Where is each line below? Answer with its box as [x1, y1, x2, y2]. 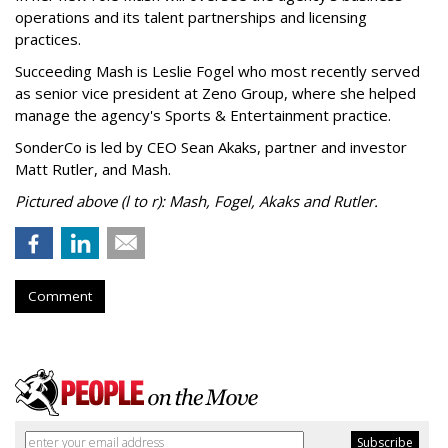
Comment [28, 287, 92, 306]
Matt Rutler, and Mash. [15, 159, 179, 180]
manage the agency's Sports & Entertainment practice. [15, 105, 407, 126]
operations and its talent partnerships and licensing [15, 7, 367, 28]
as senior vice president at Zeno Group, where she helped [15, 83, 416, 104]
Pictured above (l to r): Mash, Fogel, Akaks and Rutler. [15, 191, 378, 212]
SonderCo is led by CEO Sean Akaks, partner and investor [15, 137, 407, 158]
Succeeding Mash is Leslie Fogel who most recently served [15, 61, 420, 82]
